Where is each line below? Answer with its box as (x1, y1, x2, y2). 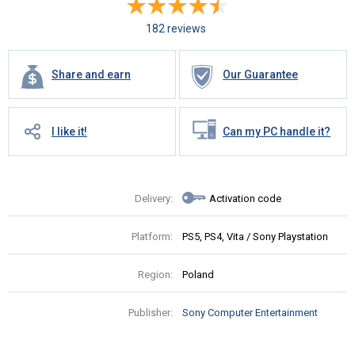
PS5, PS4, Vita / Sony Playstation (182, 231, 328, 243)
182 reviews (145, 22, 206, 36)
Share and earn (52, 68, 131, 82)
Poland (182, 269, 214, 281)
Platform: (132, 231, 173, 243)
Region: (138, 269, 173, 281)
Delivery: (135, 193, 173, 205)
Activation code (209, 193, 281, 205)
